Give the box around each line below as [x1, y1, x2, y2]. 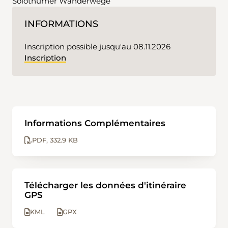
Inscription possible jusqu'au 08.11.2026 [24, 42, 170, 52]
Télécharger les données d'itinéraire [24, 180, 186, 191]
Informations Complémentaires [24, 118, 165, 129]
